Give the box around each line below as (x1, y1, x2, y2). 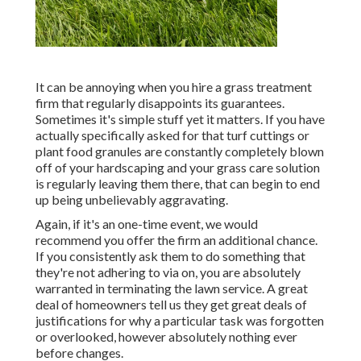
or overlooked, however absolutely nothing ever (35, 329, 297, 345)
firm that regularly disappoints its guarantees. (35, 95, 284, 111)
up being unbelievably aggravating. (35, 192, 228, 208)
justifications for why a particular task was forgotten (35, 313, 324, 329)
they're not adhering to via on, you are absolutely (35, 264, 301, 280)
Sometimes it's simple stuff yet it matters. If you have (35, 111, 325, 127)
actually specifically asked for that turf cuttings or (35, 127, 309, 143)
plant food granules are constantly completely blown (35, 143, 324, 160)
